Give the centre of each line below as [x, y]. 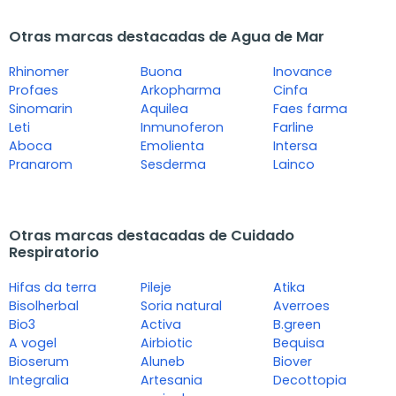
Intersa [295, 146]
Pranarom [41, 165]
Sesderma [174, 165]
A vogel [33, 343]
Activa [161, 325]
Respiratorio [54, 253]
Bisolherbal [44, 306]
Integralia [39, 381]
